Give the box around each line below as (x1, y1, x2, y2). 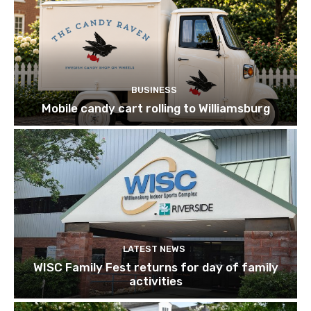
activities (128, 274, 183, 289)
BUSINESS (131, 84, 177, 95)
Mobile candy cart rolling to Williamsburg (41, 101, 270, 115)
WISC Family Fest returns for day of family (33, 260, 278, 275)
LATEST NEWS (122, 244, 185, 255)
